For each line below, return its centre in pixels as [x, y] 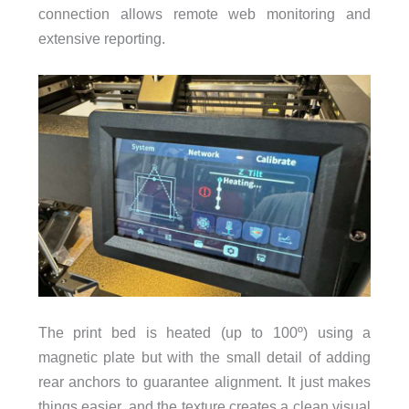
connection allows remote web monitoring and [204, 13]
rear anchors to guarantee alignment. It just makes [204, 382]
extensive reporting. [101, 38]
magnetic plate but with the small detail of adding [204, 357]
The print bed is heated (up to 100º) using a [204, 333]
